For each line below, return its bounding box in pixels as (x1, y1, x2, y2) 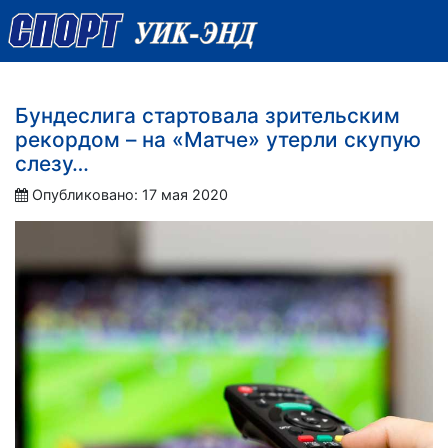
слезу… (15, 150, 89, 176)
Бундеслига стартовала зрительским (15, 102, 400, 128)
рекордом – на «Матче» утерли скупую (15, 126, 421, 152)
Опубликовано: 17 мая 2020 (32, 185, 228, 203)
